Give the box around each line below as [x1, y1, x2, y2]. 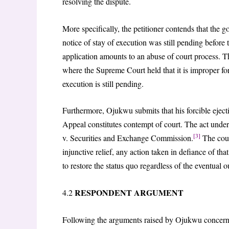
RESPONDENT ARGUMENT [75, 187, 184, 198]
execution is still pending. [62, 78, 144, 89]
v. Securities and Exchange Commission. [62, 132, 193, 144]
